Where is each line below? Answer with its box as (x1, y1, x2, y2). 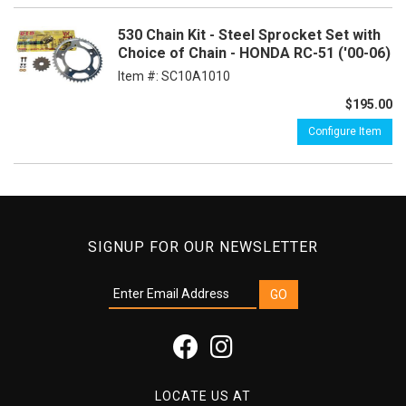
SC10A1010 (161, 68, 230, 83)
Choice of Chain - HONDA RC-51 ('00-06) (118, 43, 391, 62)
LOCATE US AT (155, 388, 251, 403)
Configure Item (308, 124, 382, 138)
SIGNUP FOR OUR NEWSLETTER (88, 237, 318, 256)
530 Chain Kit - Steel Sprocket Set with (118, 25, 381, 43)
